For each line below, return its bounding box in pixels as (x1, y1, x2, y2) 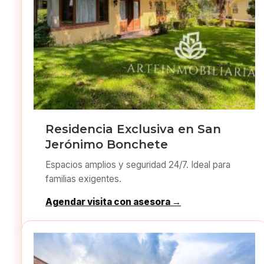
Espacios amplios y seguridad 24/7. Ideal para (45, 159, 231, 170)
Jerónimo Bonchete (45, 137, 169, 151)
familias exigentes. (45, 173, 122, 184)
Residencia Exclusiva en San (45, 121, 222, 136)
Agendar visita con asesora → (45, 196, 181, 207)
